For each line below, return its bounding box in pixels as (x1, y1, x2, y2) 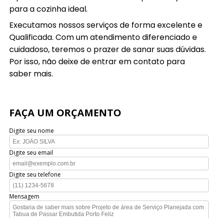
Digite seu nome (9, 126, 54, 135)
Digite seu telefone (9, 170, 61, 179)
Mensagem (9, 192, 40, 200)
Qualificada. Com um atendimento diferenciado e (9, 31, 198, 43)
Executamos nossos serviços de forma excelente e (9, 19, 203, 31)
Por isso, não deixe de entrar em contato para (9, 55, 185, 67)
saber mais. (9, 68, 54, 79)
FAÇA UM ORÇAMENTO (9, 106, 122, 119)
